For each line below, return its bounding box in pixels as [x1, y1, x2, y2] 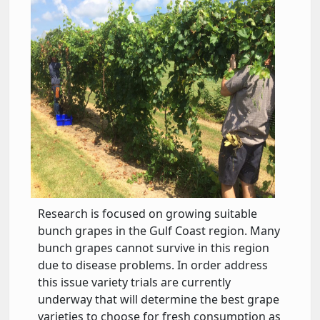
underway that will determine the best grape [38, 291, 279, 307]
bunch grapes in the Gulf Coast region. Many [38, 222, 280, 239]
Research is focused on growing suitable [38, 205, 257, 221]
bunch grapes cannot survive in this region [38, 239, 269, 256]
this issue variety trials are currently [38, 274, 231, 290]
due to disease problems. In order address [38, 256, 268, 273]
